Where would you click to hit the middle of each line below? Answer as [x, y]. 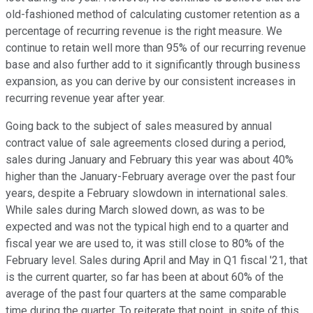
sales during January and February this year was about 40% [150, 160]
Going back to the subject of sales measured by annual [139, 126]
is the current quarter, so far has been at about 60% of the [145, 277]
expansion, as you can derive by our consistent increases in [151, 82]
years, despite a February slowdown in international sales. [147, 194]
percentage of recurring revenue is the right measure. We [144, 31]
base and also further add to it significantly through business [153, 65]
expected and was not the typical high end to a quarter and [147, 227]
